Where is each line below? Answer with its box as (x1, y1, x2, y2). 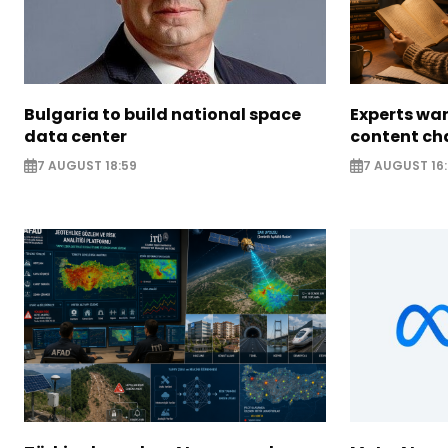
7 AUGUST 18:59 (37, 156, 137, 174)
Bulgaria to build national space (24, 102, 301, 126)
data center (24, 124, 127, 148)
